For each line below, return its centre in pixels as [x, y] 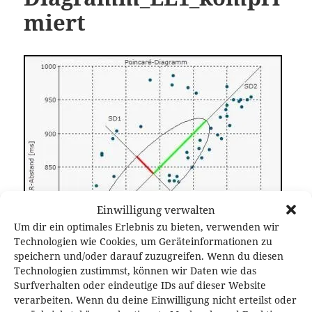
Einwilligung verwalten [156, 210]
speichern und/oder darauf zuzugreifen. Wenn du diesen [149, 256]
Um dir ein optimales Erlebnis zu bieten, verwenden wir [147, 227]
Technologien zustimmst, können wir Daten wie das [135, 271]
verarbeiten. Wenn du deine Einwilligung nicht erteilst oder [155, 300]
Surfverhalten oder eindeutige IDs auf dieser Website [140, 285]
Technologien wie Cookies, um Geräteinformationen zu [143, 241]
